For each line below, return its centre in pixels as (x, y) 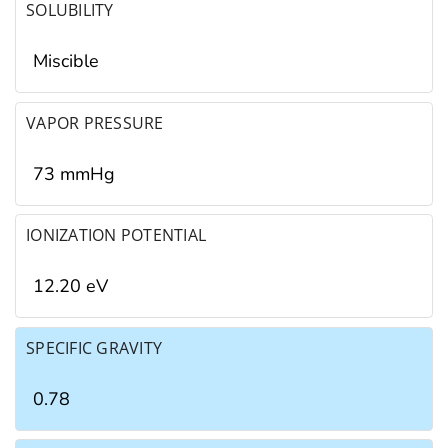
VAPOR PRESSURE (95, 122)
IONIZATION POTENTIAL (116, 235)
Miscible (66, 61)
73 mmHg (74, 173)
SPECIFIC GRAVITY (94, 347)
